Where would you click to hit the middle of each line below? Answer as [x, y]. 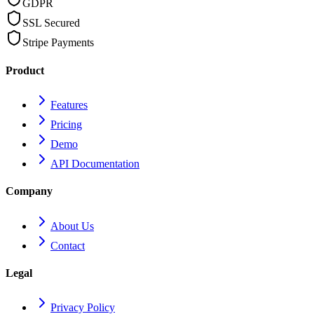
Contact [68, 245]
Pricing [66, 124]
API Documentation [95, 164]
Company [29, 191]
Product [25, 70]
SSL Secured [51, 23]
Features [69, 105]
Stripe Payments [58, 43]
